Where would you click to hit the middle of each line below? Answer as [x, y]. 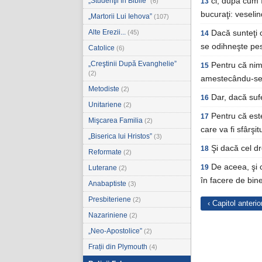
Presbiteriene [111, 199]
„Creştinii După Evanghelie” [132, 64]
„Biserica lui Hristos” [121, 136]
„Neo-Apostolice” [116, 231]
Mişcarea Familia [116, 120]
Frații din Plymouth [119, 247]
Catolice [102, 48]
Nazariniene [109, 215]
